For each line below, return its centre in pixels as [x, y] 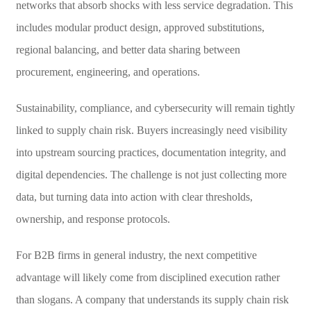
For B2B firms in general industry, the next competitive [136, 255]
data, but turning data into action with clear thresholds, [134, 196]
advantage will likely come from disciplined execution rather [148, 277]
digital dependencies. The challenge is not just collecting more [151, 174]
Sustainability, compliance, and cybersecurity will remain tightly [155, 108]
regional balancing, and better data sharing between [128, 49]
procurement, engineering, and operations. [108, 72]
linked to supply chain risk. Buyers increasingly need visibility [151, 130]
